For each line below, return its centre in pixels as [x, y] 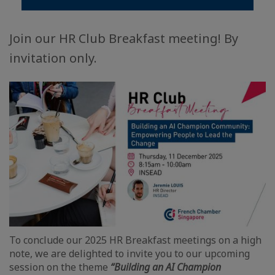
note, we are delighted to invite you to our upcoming [130, 253]
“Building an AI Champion [166, 267]
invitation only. [53, 58]
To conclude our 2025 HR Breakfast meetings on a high [135, 240]
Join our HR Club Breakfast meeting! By [124, 38]
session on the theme [60, 267]
